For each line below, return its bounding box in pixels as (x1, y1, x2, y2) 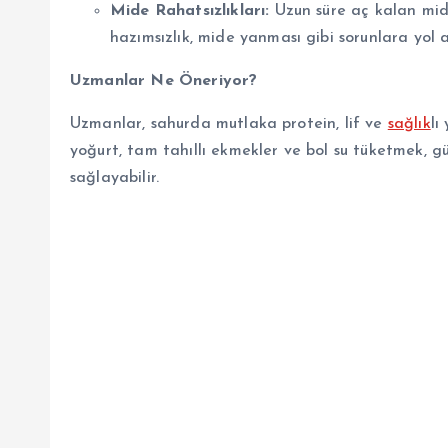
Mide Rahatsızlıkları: (110, 2, 270, 19)
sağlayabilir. (70, 169, 160, 186)
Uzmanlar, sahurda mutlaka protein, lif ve (70, 115, 388, 132)
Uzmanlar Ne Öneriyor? (70, 72, 258, 89)
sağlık (387, 115, 431, 132)
